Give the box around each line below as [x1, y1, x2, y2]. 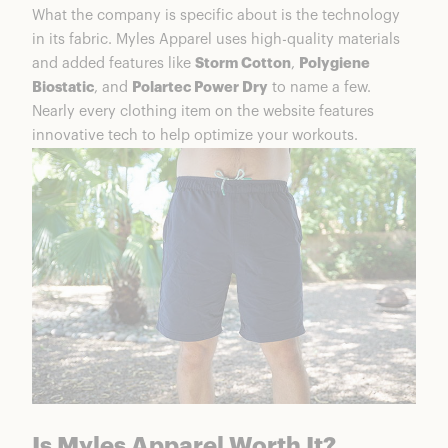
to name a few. [268, 80, 371, 96]
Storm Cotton [195, 56, 291, 72]
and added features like [32, 56, 195, 72]
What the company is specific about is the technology [32, 8, 400, 24]
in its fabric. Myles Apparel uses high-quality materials [32, 32, 400, 48]
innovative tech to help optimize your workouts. [32, 128, 358, 144]
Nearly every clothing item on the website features [32, 104, 374, 120]
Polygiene [299, 56, 370, 72]
